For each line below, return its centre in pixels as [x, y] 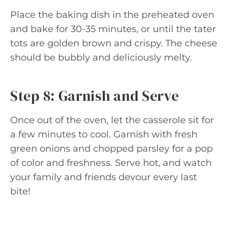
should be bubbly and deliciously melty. [101, 57]
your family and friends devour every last [104, 177]
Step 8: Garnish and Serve [95, 95]
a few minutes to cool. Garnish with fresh [104, 134]
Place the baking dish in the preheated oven [112, 15]
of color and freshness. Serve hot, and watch [111, 163]
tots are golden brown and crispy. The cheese [114, 43]
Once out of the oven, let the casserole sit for [112, 120]
